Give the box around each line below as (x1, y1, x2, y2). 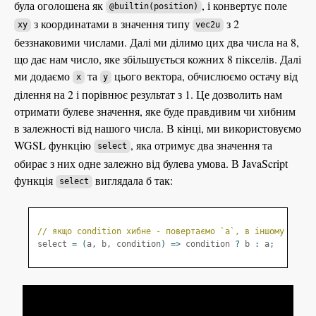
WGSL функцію (14, 137, 94, 152)
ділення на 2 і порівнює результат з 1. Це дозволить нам (14, 86, 282, 102)
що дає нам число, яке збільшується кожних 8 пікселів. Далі (14, 51, 301, 66)
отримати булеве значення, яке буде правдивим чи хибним (14, 103, 296, 119)
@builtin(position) (109, 1, 198, 12)
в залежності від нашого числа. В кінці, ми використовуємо (14, 120, 301, 135)
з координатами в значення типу (30, 16, 193, 31)
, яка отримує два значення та (130, 137, 272, 152)
